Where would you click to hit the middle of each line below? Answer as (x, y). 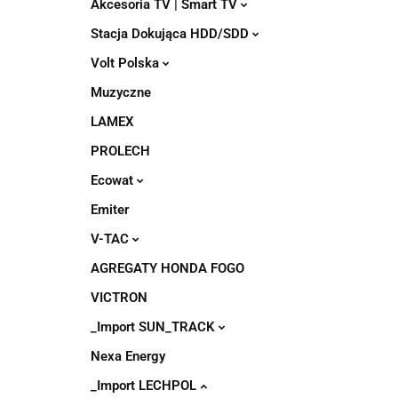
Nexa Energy (128, 356)
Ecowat (114, 180)
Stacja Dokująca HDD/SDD (171, 34)
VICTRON (119, 298)
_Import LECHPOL (145, 386)
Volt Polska (127, 63)
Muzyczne (121, 92)
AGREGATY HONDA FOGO (167, 268)
